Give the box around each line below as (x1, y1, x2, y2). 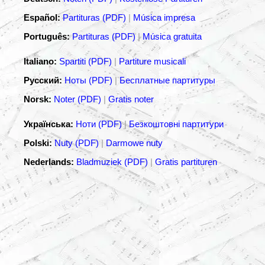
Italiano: (24, 56, 57, 67)
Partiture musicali (119, 56, 186, 67)
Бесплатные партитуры (119, 75, 215, 86)
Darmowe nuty (106, 138, 163, 148)
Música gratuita (143, 31, 202, 42)
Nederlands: (24, 157, 74, 167)
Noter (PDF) (54, 94, 104, 105)
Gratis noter (108, 94, 154, 105)
